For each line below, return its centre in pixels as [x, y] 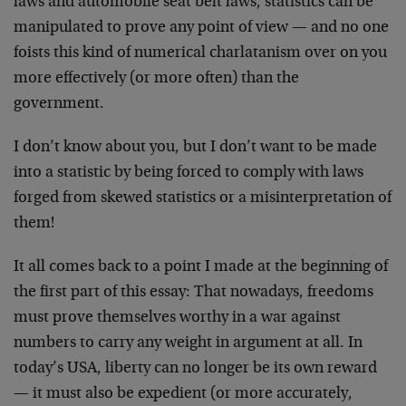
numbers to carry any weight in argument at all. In [188, 344]
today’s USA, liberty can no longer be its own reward [195, 369]
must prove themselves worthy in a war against [177, 319]
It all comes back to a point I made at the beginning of [201, 268]
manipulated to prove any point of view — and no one [201, 29]
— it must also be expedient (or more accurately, [183, 395]
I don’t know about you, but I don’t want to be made [195, 148]
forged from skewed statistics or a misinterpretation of [203, 199]
